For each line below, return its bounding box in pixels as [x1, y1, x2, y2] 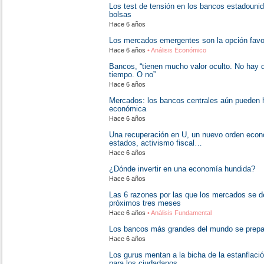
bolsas [109, 10, 131, 19]
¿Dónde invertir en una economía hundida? [109, 164, 255, 173]
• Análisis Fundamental [146, 209, 212, 216]
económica [109, 104, 146, 113]
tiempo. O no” [109, 70, 156, 79]
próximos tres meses [109, 199, 181, 207]
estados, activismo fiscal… [109, 138, 202, 147]
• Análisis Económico [146, 47, 206, 54]
